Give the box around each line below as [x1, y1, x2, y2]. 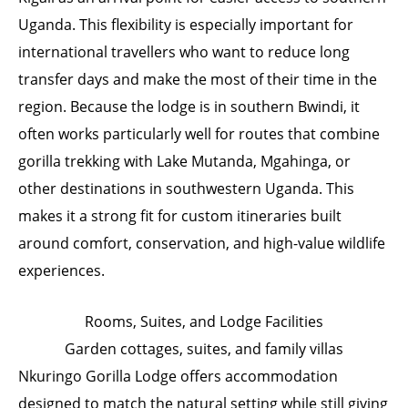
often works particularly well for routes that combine [18, 124, 380, 145]
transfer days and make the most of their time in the [18, 69, 377, 90]
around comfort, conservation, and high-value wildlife [18, 233, 385, 254]
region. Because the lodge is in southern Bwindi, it [18, 97, 360, 117]
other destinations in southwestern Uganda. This [18, 178, 354, 199]
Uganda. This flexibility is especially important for [18, 15, 353, 36]
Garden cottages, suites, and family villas [65, 338, 343, 359]
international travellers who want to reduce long [18, 42, 350, 63]
